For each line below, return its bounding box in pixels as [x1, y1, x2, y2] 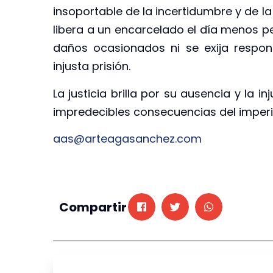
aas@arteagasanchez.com [53, 131, 202, 147]
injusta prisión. [53, 58, 130, 74]
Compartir [59, 198, 127, 216]
